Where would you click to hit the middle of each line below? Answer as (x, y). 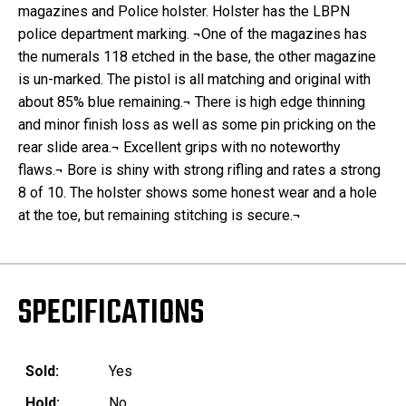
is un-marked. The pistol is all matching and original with (194, 80)
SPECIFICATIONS (111, 314)
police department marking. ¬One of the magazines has (193, 34)
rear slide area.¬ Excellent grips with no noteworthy (179, 148)
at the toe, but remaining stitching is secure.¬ (159, 216)
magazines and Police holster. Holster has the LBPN (184, 12)
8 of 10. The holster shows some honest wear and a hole (198, 193)
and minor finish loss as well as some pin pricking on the (197, 125)
